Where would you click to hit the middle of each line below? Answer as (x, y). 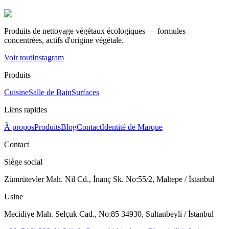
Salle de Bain (50, 92)
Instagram (48, 57)
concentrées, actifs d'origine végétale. (64, 40)
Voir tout (18, 57)
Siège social (23, 162)
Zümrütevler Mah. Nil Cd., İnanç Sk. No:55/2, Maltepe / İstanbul (109, 179)
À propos (19, 127)
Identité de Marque (132, 127)
